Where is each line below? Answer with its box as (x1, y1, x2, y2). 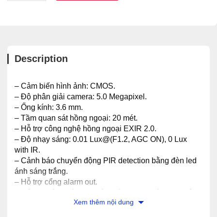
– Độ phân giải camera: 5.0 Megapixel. (15, 93, 147, 101)
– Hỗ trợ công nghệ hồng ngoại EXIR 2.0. (15, 124, 156, 133)
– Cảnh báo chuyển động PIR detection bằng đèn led (15, 156, 197, 165)
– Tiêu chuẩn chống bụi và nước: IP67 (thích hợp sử (15, 188, 194, 197)
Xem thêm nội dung (73, 198, 136, 206)
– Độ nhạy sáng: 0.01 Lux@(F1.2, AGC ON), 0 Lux (15, 135, 187, 144)
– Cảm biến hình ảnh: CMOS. (15, 82, 115, 91)
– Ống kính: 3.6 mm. (15, 103, 83, 112)
